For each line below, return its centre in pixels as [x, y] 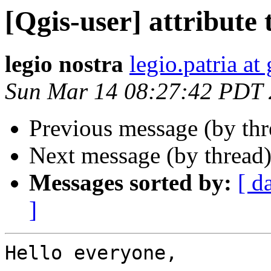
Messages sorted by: [130, 183]
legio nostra [64, 64]
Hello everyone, [91, 253]
